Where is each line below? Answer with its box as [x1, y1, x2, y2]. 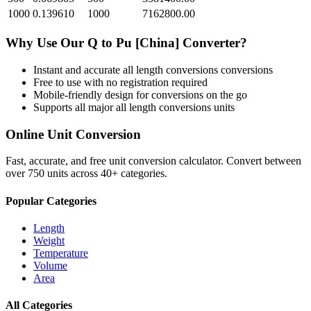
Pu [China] [116, 35, 179, 51]
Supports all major [33, 101, 116, 113]
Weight [33, 234, 65, 246]
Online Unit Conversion [6, 126, 141, 142]
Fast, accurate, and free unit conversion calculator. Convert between [6, 155, 301, 167]
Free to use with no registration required [33, 76, 208, 88]
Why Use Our [6, 35, 87, 51]
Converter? [179, 35, 247, 51]
